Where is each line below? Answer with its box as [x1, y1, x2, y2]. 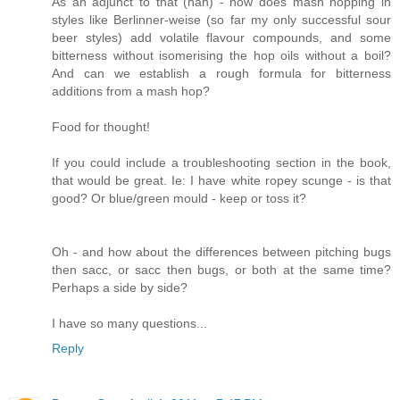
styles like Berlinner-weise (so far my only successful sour [52, 12, 391, 28]
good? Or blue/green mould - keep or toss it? [52, 191, 306, 206]
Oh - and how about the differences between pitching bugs [52, 245, 391, 260]
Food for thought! [52, 120, 150, 135]
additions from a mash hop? [52, 84, 210, 99]
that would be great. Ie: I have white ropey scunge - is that [52, 173, 391, 188]
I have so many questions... [52, 316, 207, 331]
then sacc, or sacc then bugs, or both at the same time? [52, 262, 391, 278]
